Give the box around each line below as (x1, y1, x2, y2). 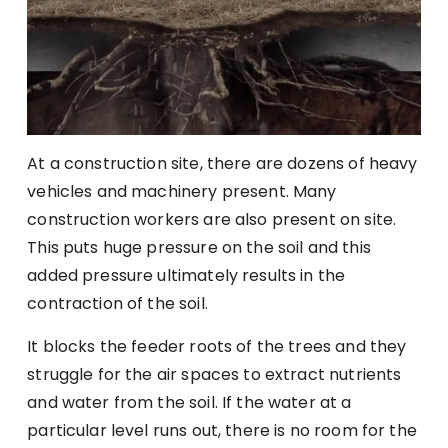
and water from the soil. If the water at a (27, 390, 352, 414)
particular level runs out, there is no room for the (27, 418, 417, 442)
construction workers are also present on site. (27, 207, 397, 231)
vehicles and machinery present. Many (27, 179, 337, 203)
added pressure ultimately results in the (27, 263, 346, 287)
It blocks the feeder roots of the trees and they (27, 334, 407, 358)
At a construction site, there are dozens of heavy (27, 151, 418, 175)
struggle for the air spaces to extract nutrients (27, 362, 402, 386)
